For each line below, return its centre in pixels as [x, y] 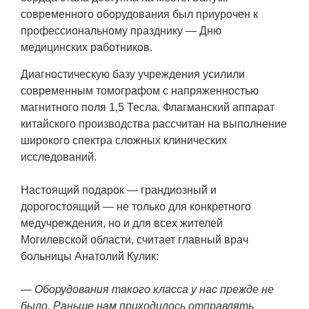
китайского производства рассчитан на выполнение [154, 124]
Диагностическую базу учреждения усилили [133, 74]
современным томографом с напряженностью [140, 91]
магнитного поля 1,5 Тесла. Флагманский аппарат [148, 108]
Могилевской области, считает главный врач [134, 240]
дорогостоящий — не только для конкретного [136, 207]
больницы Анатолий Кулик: [90, 257]
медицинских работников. [87, 48]
